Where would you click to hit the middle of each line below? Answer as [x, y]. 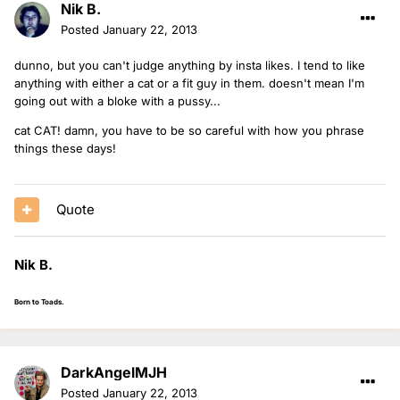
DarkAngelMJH [114, 372]
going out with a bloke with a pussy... [117, 100]
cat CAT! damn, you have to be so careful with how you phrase [189, 130]
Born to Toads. [39, 301]
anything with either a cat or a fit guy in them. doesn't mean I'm [189, 83]
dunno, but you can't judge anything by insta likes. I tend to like [190, 65]
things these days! [65, 148]
